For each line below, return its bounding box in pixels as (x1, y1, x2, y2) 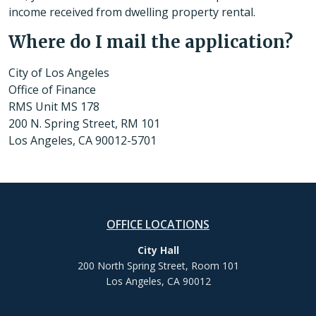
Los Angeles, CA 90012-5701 (8, 133, 157, 149)
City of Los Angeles (8, 65, 109, 81)
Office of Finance (8, 82, 96, 98)
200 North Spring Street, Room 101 (77, 259, 239, 273)
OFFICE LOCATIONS (107, 217, 209, 233)
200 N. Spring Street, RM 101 (8, 116, 160, 132)
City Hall (137, 243, 179, 257)
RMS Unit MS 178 (8, 99, 99, 115)
